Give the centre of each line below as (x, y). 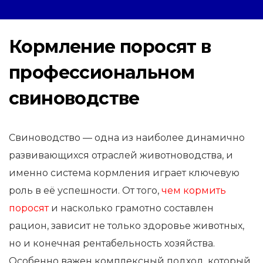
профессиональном (102, 73)
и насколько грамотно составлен (131, 208)
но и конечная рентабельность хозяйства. (112, 243)
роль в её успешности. (64, 190)
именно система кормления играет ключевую (124, 173)
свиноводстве (74, 98)
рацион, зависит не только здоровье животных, (127, 226)
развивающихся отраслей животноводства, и (121, 155)
